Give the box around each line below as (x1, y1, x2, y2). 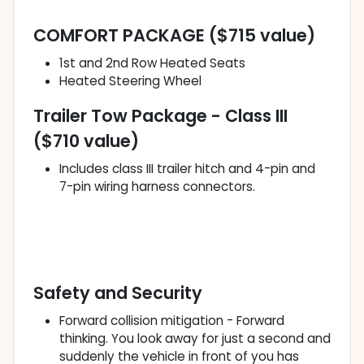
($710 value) (33, 129, 139, 154)
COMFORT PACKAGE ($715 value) (33, 24, 315, 48)
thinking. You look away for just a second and (59, 330, 331, 348)
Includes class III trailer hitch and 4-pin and (59, 160, 315, 178)
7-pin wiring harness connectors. (59, 178, 255, 196)
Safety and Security (33, 281, 202, 305)
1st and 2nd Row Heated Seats (59, 54, 245, 72)
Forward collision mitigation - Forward (59, 312, 284, 330)
